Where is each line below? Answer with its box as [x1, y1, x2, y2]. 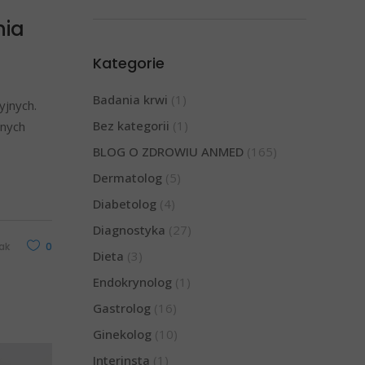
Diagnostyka [92, 221, 165, 238]
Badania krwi [92, 90, 168, 108]
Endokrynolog [92, 273, 172, 290]
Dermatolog [92, 169, 162, 186]
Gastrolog [92, 299, 151, 316]
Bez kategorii [92, 117, 169, 134]
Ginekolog [92, 325, 152, 342]
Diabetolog [92, 195, 156, 212]
